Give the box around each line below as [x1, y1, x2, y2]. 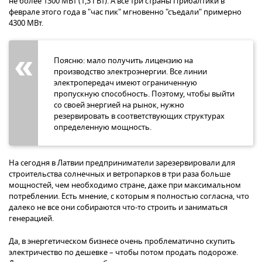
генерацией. [9, 212, 54, 224]
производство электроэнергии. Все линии [54, 65, 207, 77]
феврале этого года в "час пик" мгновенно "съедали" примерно [9, 6, 242, 18]
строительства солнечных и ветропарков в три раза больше [9, 168, 230, 180]
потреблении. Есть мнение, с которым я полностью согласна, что [9, 190, 249, 202]
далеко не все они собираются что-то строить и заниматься [9, 201, 227, 213]
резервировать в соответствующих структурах [54, 110, 225, 122]
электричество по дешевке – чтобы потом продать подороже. [9, 246, 238, 258]
